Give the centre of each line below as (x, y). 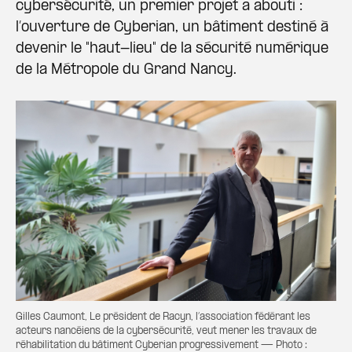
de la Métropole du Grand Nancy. (126, 70)
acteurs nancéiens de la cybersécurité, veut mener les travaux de (166, 331)
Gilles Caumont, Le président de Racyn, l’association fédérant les (163, 317)
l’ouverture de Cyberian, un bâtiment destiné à (172, 28)
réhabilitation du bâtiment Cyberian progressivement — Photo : (161, 345)
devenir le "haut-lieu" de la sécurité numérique (172, 49)
